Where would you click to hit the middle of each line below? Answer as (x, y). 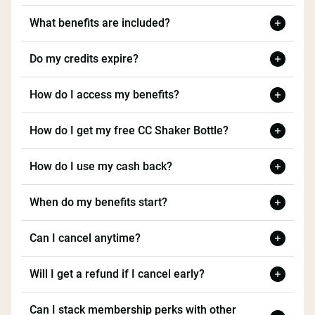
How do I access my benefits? (104, 95)
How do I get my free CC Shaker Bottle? (129, 131)
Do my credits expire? (84, 59)
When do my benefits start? (98, 202)
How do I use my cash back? (101, 167)
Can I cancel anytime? (85, 238)
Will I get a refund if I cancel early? (117, 274)
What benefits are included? (100, 23)
